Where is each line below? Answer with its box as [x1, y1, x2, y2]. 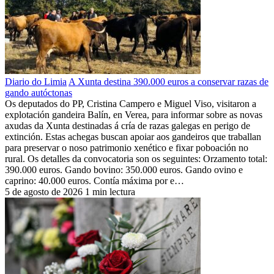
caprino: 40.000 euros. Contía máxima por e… [5, 175, 184, 186]
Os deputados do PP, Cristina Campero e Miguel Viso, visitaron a [5, 98, 256, 109]
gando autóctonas [5, 87, 72, 98]
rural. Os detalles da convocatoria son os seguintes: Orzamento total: [5, 153, 267, 164]
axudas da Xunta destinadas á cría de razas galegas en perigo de [5, 120, 250, 131]
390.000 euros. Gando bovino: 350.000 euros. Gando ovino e [5, 164, 243, 175]
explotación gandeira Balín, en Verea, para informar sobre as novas [5, 109, 262, 120]
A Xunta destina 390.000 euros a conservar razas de [68, 76, 268, 87]
